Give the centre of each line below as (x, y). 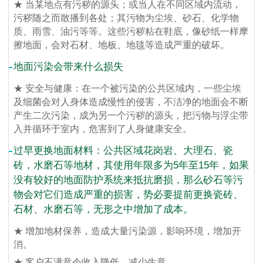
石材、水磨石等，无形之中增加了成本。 (104, 210)
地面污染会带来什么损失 (69, 67)
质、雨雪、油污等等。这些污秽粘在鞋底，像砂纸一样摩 (131, 32)
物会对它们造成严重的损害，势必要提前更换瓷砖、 (129, 195)
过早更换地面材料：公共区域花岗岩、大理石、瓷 (124, 151)
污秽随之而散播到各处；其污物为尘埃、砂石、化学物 (127, 18)
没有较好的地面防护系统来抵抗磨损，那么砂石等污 (129, 180)
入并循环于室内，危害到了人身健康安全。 (103, 129)
